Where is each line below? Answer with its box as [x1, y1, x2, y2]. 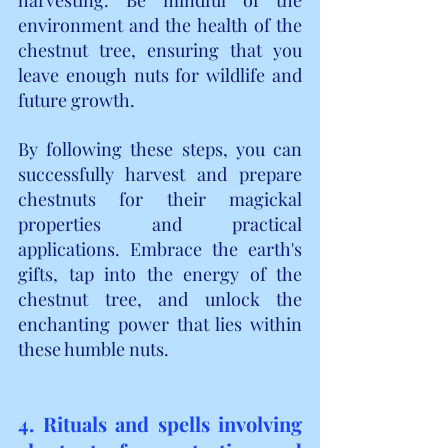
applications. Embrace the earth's [18, 236, 302, 261]
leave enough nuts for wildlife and [18, 62, 302, 87]
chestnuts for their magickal [18, 186, 302, 211]
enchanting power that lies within [18, 311, 302, 336]
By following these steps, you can [18, 136, 302, 161]
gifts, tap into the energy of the [18, 261, 302, 286]
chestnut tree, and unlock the [18, 286, 302, 311]
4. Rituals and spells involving [18, 409, 302, 437]
